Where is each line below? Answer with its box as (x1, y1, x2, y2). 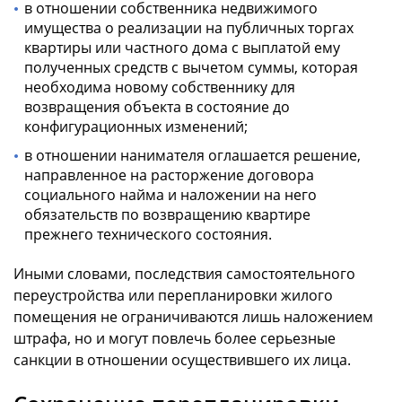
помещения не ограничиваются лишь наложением (13, 306, 373, 327)
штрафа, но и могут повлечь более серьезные (13, 328, 336, 348)
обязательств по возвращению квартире (24, 204, 310, 224)
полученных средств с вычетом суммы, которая (24, 57, 358, 77)
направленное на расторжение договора (24, 164, 314, 185)
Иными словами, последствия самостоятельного (13, 263, 355, 284)
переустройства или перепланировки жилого (13, 284, 333, 305)
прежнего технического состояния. (24, 223, 272, 244)
